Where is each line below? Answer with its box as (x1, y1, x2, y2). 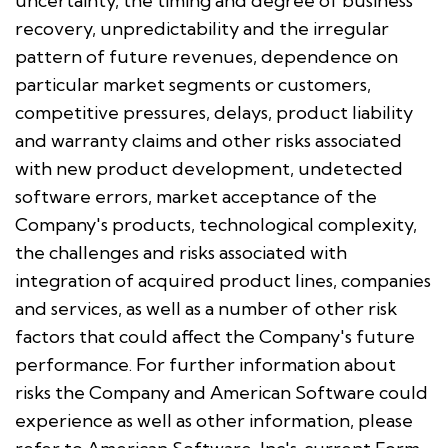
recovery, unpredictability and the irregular (15, 16, 389, 40)
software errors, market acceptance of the (15, 184, 377, 208)
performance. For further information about (15, 352, 396, 376)
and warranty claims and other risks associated (15, 128, 402, 152)
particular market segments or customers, (15, 72, 371, 96)
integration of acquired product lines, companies (15, 268, 431, 292)
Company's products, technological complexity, (15, 212, 417, 236)
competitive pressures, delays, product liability (15, 100, 413, 124)
